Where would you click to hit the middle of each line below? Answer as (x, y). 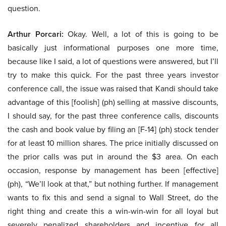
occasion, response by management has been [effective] (113, 170)
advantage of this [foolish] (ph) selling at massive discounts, (113, 102)
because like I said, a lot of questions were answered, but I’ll (113, 61)
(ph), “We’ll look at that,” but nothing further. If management (113, 184)
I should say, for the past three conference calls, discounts (113, 116)
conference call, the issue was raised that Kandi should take (113, 89)
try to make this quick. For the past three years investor (113, 75)
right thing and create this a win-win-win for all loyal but (113, 211)
